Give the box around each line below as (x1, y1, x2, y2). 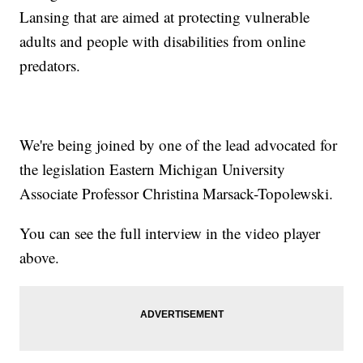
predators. (19, 55, 81, 76)
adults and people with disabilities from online (19, 31, 306, 52)
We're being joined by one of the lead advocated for (19, 135, 338, 156)
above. (19, 247, 60, 268)
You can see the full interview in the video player (19, 223, 321, 244)
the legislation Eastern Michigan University (19, 159, 286, 180)
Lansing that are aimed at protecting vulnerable (19, 6, 310, 28)
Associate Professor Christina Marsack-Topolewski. (19, 183, 334, 204)
